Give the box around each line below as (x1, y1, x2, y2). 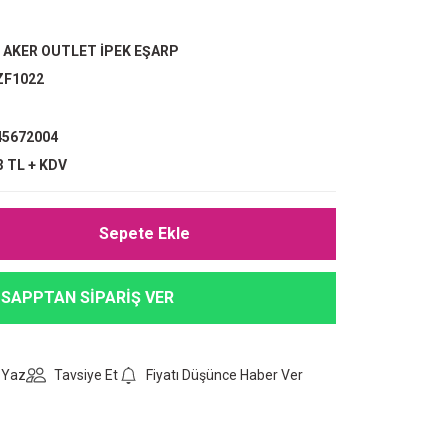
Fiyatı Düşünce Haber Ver (146, 367, 303, 383)
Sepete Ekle (98, 224, 190, 243)
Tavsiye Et (54, 367, 118, 383)
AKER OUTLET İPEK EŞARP (3, 43, 179, 59)
